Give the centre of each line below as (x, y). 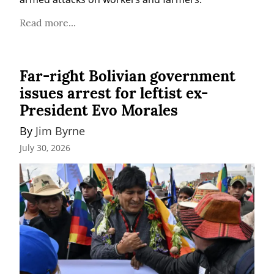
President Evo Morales (99, 111)
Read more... (48, 23)
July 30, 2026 (45, 147)
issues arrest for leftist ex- (114, 94)
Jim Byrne (60, 131)
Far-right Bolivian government (128, 76)
